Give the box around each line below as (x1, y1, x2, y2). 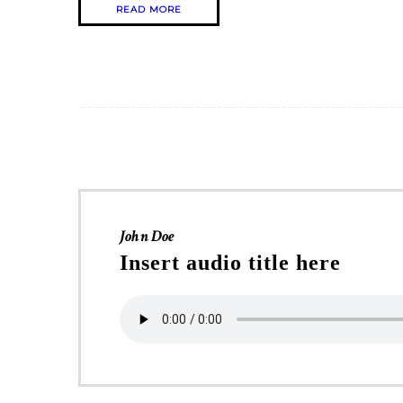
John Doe (120, 226, 175, 247)
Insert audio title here (120, 251, 341, 275)
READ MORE (116, 4, 182, 16)
